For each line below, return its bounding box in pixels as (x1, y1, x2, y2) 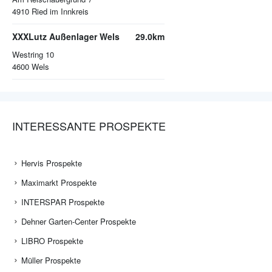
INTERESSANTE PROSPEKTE (12, 118, 166, 134)
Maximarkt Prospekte (21, 177, 97, 189)
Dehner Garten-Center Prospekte (21, 216, 136, 228)
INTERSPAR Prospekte (21, 196, 104, 208)
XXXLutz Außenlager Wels (12, 30, 120, 43)
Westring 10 (12, 49, 54, 61)
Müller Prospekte (21, 254, 81, 267)
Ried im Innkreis (32, 5, 89, 18)
